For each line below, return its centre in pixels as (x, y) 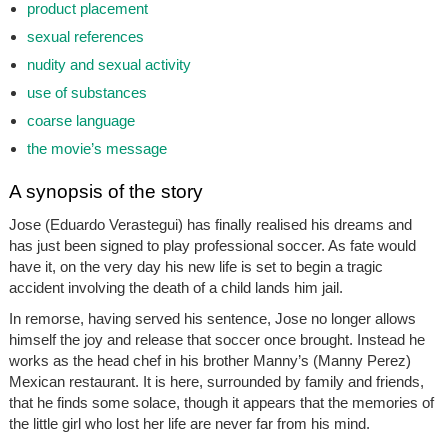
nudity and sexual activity (108, 65)
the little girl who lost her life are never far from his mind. (189, 424)
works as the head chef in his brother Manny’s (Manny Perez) (209, 361)
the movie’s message (96, 149)
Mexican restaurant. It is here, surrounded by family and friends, (216, 382)
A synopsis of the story (105, 192)
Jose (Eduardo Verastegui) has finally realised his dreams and (210, 225)
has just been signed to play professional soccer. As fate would (212, 246)
